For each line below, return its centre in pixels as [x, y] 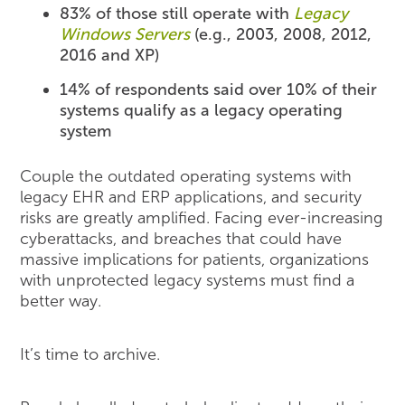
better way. [61, 301]
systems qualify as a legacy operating [202, 110]
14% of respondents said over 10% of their [219, 89]
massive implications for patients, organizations [195, 259]
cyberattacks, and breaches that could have [181, 238]
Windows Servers [125, 34]
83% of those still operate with [177, 13]
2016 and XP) [110, 55]
